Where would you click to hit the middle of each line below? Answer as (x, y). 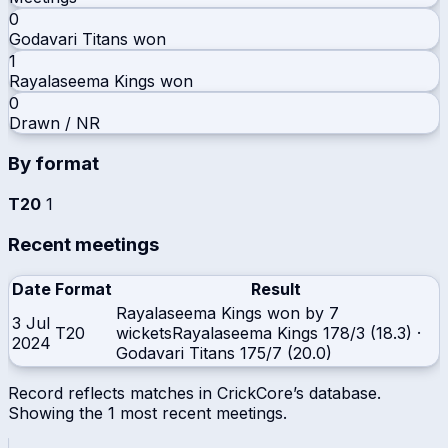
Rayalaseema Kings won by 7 (227, 312)
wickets (144, 332)
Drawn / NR (54, 122)
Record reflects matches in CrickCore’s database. (194, 392)
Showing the (58, 412)
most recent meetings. (201, 412)
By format (53, 164)
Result (276, 288)
